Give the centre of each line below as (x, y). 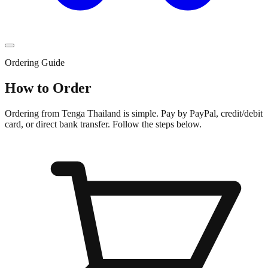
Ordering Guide (35, 63)
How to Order (48, 88)
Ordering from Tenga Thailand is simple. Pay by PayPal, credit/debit (134, 113)
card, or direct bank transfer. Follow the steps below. (103, 124)
